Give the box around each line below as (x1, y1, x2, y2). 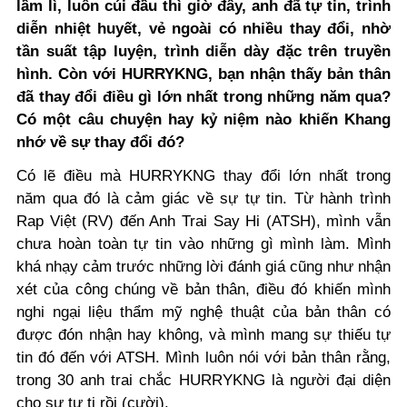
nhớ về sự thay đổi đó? (16, 134, 189, 152)
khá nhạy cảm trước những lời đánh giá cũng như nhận (16, 258, 391, 276)
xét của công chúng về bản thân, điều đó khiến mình (16, 281, 391, 299)
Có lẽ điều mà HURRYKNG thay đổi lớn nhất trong (16, 167, 391, 185)
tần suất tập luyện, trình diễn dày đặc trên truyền (16, 43, 391, 61)
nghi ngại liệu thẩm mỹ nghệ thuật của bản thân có (16, 303, 391, 322)
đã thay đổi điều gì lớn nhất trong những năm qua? (16, 88, 391, 106)
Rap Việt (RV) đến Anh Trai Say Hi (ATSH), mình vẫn (16, 213, 391, 231)
